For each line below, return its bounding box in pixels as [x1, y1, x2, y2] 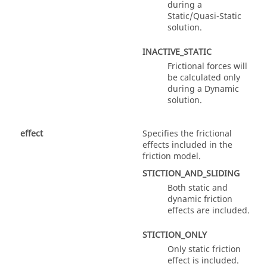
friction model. [142, 150, 201, 163]
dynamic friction [167, 193, 232, 206]
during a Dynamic [167, 82, 239, 95]
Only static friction [167, 243, 241, 256]
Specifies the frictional [142, 127, 232, 140]
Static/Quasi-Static [167, 10, 241, 23]
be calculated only [167, 71, 240, 84]
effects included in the [142, 138, 232, 151]
